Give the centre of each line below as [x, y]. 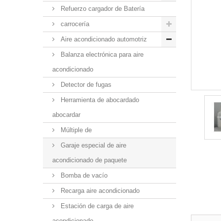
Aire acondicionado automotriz [103, 39]
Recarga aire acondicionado [99, 191]
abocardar [66, 115]
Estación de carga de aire [96, 206]
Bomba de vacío [83, 175]
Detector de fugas [85, 85]
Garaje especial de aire [92, 145]
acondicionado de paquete [90, 160]
